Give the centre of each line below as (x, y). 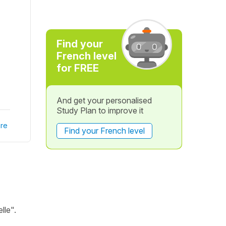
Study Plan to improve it (100, 110)
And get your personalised (104, 100)
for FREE (77, 68)
